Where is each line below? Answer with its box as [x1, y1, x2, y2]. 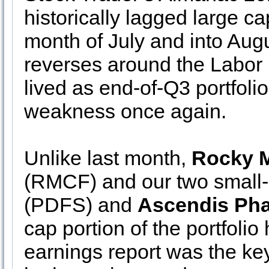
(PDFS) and [24, 193, 138, 216]
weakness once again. [24, 100, 226, 122]
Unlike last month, [24, 147, 192, 169]
